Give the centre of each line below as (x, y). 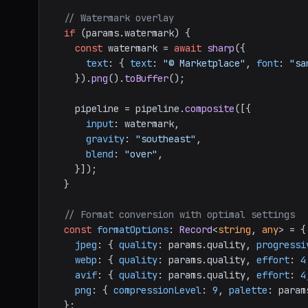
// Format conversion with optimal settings (179, 214)
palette (248, 290)
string (234, 230)
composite (210, 109)
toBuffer (146, 78)
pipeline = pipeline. (130, 109)
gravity (105, 139)
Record (196, 230)
